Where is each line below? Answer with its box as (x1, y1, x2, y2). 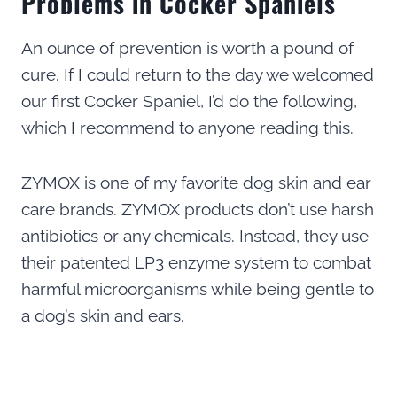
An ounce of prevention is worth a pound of (21, 37, 354, 58)
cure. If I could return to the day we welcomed (21, 64, 374, 84)
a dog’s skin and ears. (21, 305, 189, 325)
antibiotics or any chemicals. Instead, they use (21, 225, 369, 245)
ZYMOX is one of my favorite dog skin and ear (21, 172, 371, 192)
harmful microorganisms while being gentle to (21, 278, 374, 299)
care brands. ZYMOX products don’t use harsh (21, 198, 374, 219)
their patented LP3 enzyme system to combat (21, 252, 371, 272)
